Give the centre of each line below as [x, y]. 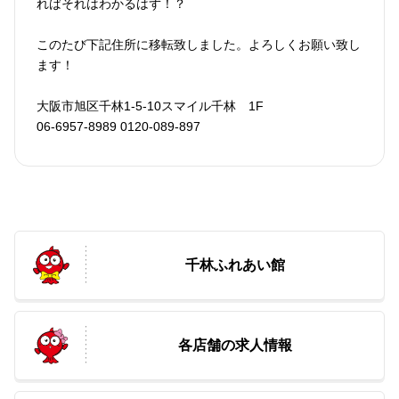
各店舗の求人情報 [235, 345]
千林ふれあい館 [235, 265]
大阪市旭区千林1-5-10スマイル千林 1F [150, 106]
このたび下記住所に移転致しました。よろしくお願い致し [199, 45]
